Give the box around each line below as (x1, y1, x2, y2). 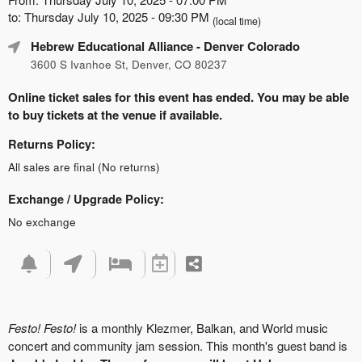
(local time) (213, 13, 261, 28)
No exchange (8, 213, 76, 229)
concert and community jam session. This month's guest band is (8, 336, 347, 354)
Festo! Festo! (8, 318, 76, 336)
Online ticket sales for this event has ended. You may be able (8, 87, 349, 106)
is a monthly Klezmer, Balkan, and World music (76, 318, 328, 336)
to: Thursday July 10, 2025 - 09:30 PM (8, 7, 213, 25)
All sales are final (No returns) (8, 158, 160, 175)
